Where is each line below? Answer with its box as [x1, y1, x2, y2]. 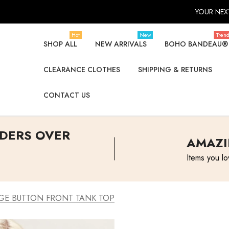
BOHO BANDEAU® [165, 39, 228, 49]
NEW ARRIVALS [95, 39, 147, 49]
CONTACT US [43, 90, 90, 100]
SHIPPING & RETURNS [138, 64, 212, 75]
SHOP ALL [43, 39, 77, 49]
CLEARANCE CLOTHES [43, 64, 120, 75]
